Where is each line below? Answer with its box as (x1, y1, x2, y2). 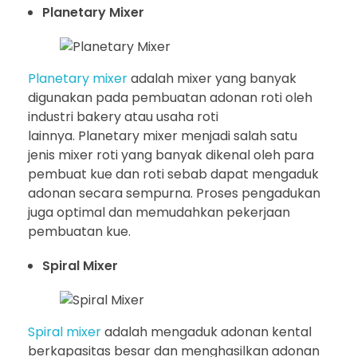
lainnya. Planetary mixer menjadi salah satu (28, 126, 297, 145)
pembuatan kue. (28, 222, 134, 241)
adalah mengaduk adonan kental (101, 322, 312, 341)
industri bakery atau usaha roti (28, 107, 218, 126)
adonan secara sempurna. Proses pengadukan (28, 183, 320, 202)
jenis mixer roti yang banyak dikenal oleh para (28, 145, 314, 164)
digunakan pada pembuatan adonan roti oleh (28, 88, 312, 107)
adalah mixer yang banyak (127, 69, 296, 88)
